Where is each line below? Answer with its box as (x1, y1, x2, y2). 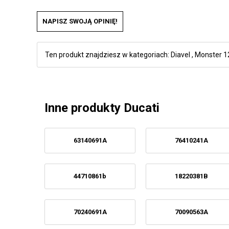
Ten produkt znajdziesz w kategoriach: (45, 51, 171, 59)
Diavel (171, 51, 190, 59)
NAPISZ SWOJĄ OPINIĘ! (42, 17, 118, 25)
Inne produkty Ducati (44, 101, 159, 116)
